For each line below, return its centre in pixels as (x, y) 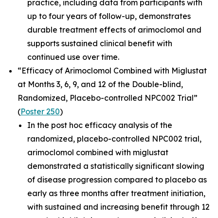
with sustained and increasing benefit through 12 (118, 207)
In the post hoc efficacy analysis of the (100, 125)
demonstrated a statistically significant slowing (116, 166)
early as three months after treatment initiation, (116, 193)
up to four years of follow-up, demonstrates (109, 16)
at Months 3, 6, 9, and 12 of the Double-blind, (100, 84)
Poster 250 (40, 111)
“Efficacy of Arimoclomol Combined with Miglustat (112, 71)
